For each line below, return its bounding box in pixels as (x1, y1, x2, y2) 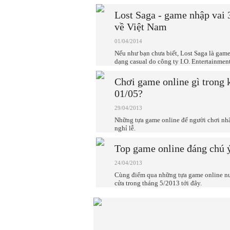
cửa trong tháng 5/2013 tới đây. (114, 179, 202, 187)
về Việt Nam (114, 21, 167, 32)
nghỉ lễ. (114, 124, 136, 132)
